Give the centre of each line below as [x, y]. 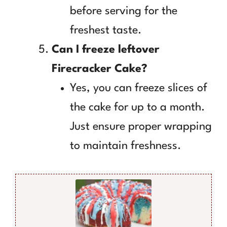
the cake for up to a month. [137, 107]
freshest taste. [106, 30]
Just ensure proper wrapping [141, 126]
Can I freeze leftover [106, 49]
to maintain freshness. [125, 146]
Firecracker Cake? [100, 69]
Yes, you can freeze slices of [139, 88]
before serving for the [124, 11]
